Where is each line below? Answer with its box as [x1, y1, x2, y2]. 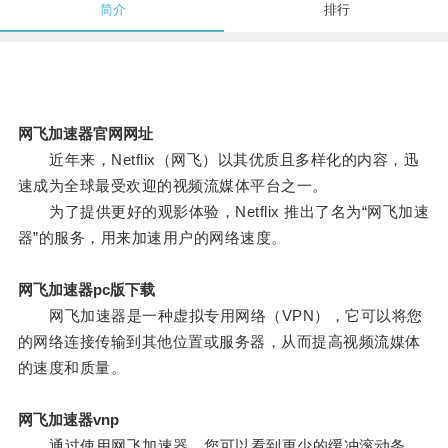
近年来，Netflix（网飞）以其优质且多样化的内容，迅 [17, 151, 420, 169]
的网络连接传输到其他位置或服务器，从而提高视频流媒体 [17, 333, 421, 351]
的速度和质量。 [17, 359, 127, 377]
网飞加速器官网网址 [17, 125, 153, 143]
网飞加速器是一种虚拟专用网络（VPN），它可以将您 [17, 307, 423, 325]
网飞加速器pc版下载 [17, 281, 155, 299]
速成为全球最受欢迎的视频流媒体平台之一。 [17, 177, 328, 195]
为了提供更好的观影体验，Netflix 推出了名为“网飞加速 [17, 203, 430, 221]
